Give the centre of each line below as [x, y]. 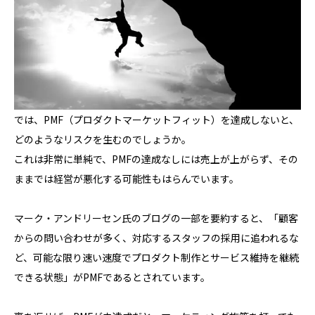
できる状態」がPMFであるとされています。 [112, 277]
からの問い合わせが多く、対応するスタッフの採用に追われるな [156, 237]
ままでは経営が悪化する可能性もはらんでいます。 [127, 178]
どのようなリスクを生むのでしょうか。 [103, 139]
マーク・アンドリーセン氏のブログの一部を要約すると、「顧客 [156, 218]
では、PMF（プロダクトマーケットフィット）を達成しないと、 [156, 119]
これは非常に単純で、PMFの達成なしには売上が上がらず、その [156, 159]
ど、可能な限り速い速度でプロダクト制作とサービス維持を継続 [156, 257]
